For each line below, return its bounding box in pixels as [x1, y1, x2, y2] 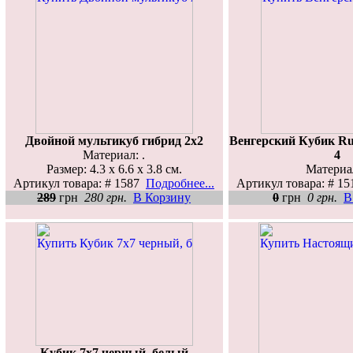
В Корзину [133, 190, 191, 204]
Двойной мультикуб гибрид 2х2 [24, 133, 203, 147]
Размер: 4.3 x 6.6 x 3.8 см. [46, 162, 182, 176]
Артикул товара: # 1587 [13, 176, 146, 190]
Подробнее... [146, 176, 214, 190]
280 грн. [84, 190, 127, 204]
